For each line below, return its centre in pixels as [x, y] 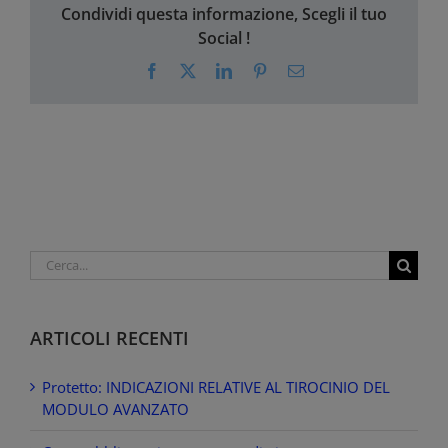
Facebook [190, 69]
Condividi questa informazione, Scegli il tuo [224, 13]
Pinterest [294, 69]
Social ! [224, 37]
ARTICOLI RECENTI [109, 337]
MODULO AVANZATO [115, 408]
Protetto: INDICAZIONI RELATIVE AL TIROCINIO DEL [216, 386]
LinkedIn [260, 69]
